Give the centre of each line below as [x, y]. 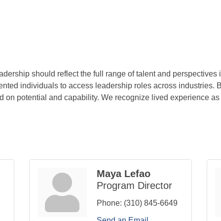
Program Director [134, 186]
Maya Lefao [124, 174]
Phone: [109, 203]
